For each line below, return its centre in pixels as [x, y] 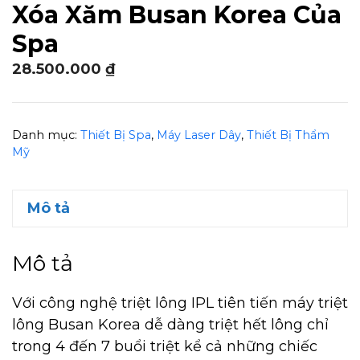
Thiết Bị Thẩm [288, 135]
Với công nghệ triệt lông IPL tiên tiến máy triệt [180, 303]
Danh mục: [46, 135]
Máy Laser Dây [199, 135]
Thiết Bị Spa [116, 135]
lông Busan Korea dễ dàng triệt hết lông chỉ [170, 325]
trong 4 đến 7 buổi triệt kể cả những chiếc [165, 347]
